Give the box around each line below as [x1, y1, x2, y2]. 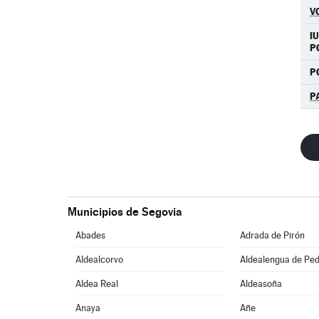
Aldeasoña [240, 278, 283, 289]
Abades [75, 230, 106, 241]
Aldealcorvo [75, 254, 124, 265]
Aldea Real [75, 278, 119, 289]
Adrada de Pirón [240, 230, 305, 241]
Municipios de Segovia [67, 205, 182, 219]
